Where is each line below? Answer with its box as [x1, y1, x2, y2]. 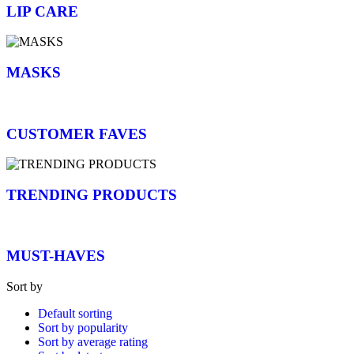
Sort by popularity [38, 321, 128, 335]
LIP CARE [6, 2, 78, 20]
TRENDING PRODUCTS [6, 186, 177, 203]
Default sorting [38, 307, 112, 321]
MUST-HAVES [6, 247, 105, 265]
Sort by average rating [38, 335, 148, 349]
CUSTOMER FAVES [6, 125, 147, 142]
